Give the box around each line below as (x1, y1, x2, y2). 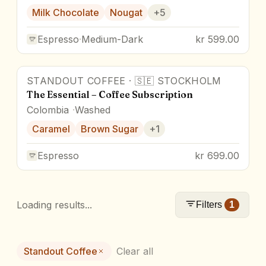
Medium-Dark (81, 33, 143, 45)
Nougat (110, 6, 142, 18)
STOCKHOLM (157, 74, 221, 87)
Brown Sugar (81, 122, 138, 135)
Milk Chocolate (32, 6, 99, 18)
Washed (75, 103, 110, 116)
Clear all (116, 245, 153, 257)
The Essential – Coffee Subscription (27, 88, 193, 100)
